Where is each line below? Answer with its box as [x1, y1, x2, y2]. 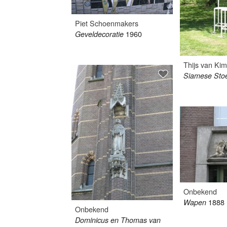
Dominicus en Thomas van [75, 214, 161, 225]
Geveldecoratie [75, 29, 124, 40]
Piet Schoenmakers [75, 18, 139, 29]
